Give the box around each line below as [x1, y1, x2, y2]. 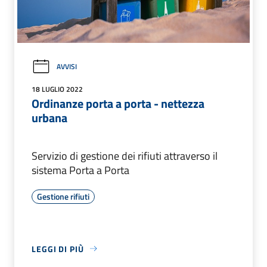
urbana [32, 108, 67, 127]
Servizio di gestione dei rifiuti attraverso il [32, 147, 218, 164]
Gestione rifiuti [37, 190, 89, 203]
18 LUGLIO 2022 [32, 83, 83, 95]
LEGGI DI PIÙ [32, 242, 84, 255]
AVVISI [57, 61, 77, 73]
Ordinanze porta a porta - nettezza [32, 94, 204, 113]
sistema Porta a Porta [32, 162, 129, 178]
